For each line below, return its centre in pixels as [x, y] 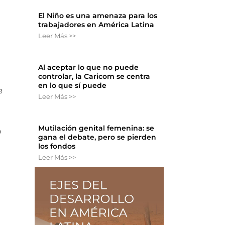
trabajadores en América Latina [96, 25]
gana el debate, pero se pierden [97, 137]
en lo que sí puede [73, 86]
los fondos [57, 146]
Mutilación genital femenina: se [96, 128]
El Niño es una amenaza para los [98, 16]
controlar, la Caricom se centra [94, 77]
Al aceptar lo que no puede [89, 68]
